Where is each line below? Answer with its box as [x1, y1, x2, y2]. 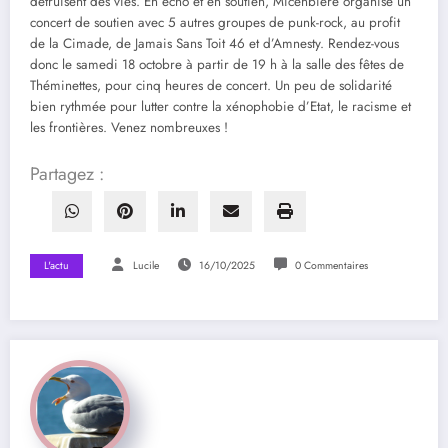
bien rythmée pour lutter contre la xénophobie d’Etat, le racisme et [30, 96, 411, 116]
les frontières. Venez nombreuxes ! [30, 117, 228, 137]
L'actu [44, 257, 69, 273]
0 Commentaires [294, 257, 368, 273]
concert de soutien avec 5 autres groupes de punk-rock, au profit [30, 12, 400, 32]
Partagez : [30, 160, 104, 187]
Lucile [133, 257, 159, 273]
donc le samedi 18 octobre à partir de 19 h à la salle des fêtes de [30, 54, 404, 74]
